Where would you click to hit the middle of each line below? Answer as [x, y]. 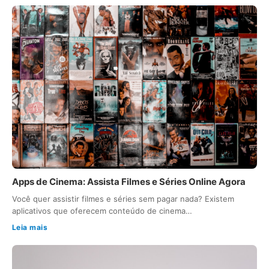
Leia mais [30, 227]
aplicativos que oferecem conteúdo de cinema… [102, 210]
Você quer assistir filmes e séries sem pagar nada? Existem [123, 198]
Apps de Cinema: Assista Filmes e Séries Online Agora [129, 181]
